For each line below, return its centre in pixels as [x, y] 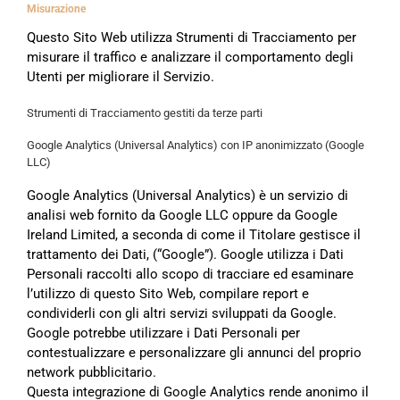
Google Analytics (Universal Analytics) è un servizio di [187, 196]
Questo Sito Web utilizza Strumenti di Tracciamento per [192, 37]
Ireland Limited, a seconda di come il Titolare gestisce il [194, 235]
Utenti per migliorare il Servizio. [121, 76]
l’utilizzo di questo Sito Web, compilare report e [168, 294]
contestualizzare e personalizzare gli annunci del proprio [194, 353]
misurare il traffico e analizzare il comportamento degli [190, 57]
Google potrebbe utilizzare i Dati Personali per [163, 333]
